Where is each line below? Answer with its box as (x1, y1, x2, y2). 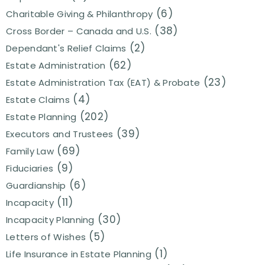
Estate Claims (6, 93, 70, 106)
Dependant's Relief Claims (6, 42, 127, 55)
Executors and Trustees (6, 128, 114, 141)
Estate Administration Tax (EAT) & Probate (6, 76, 201, 89)
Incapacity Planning (6, 214, 95, 227)
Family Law (6, 145, 54, 158)
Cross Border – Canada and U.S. (6, 25, 151, 38)
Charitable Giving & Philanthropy (6, 8, 153, 21)
